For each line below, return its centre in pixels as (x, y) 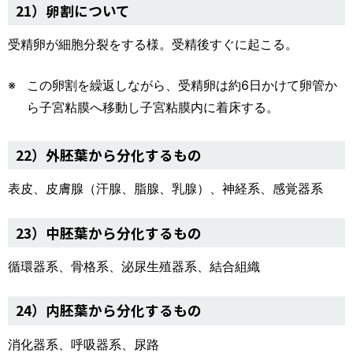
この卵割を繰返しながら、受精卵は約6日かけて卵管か (182, 85)
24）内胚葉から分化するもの (109, 310)
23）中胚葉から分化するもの (109, 232)
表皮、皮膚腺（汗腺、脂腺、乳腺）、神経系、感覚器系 (165, 189)
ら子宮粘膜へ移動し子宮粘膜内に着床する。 (153, 107)
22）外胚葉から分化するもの (109, 155)
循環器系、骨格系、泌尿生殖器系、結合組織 (134, 266)
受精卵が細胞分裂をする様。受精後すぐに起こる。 (153, 44)
